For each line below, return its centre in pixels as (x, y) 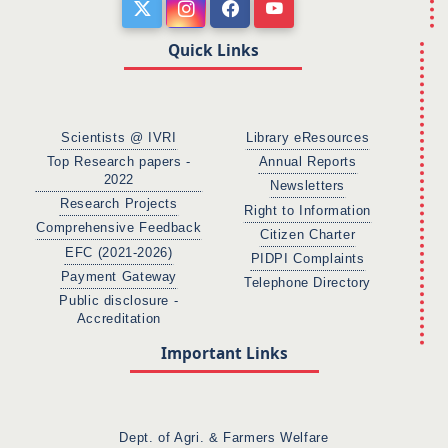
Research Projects (119, 204)
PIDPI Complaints (307, 259)
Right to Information (307, 210)
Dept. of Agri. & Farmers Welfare (224, 437)
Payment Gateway (119, 276)
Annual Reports (307, 162)
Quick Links (213, 50)
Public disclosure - (119, 300)
